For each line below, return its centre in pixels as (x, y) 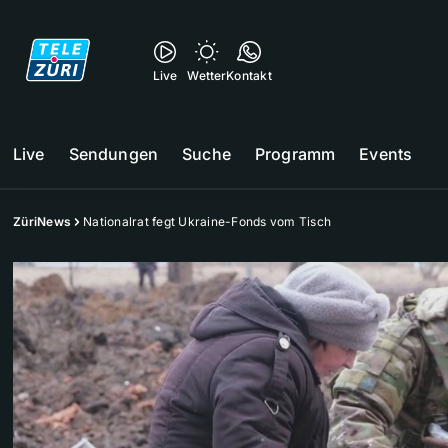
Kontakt (249, 75)
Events (386, 154)
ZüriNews (42, 221)
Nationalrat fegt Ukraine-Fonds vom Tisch (207, 221)
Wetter (207, 75)
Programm (295, 154)
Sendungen (113, 154)
